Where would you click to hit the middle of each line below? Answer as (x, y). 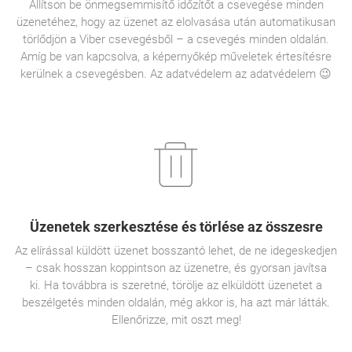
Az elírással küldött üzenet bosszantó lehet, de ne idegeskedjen (176, 251)
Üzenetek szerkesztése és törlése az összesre (176, 227)
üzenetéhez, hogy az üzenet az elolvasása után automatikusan (176, 22)
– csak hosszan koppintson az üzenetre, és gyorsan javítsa (176, 268)
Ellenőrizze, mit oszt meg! (176, 320)
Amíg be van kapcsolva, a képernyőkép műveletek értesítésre (176, 57)
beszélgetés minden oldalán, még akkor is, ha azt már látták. (176, 302)
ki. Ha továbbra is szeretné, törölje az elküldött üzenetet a (176, 285)
